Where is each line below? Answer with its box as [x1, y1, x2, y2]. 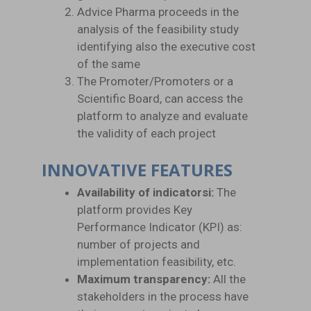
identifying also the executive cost [77, 40, 255, 53]
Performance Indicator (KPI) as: [77, 219, 242, 234]
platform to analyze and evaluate [77, 109, 248, 123]
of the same [77, 57, 140, 71]
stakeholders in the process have [77, 289, 249, 303]
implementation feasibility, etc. [77, 254, 236, 269]
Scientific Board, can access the [77, 92, 243, 106]
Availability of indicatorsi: [77, 185, 214, 199]
